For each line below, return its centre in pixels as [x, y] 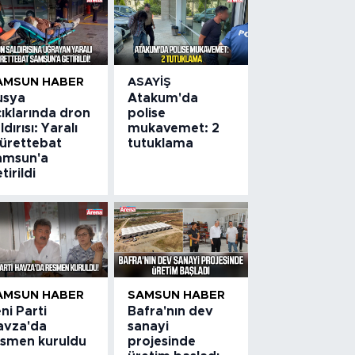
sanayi [149, 326]
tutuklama [161, 144]
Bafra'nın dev [171, 311]
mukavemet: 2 [174, 129]
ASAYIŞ [150, 82]
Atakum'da [163, 99]
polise [147, 114]
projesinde [162, 341]
